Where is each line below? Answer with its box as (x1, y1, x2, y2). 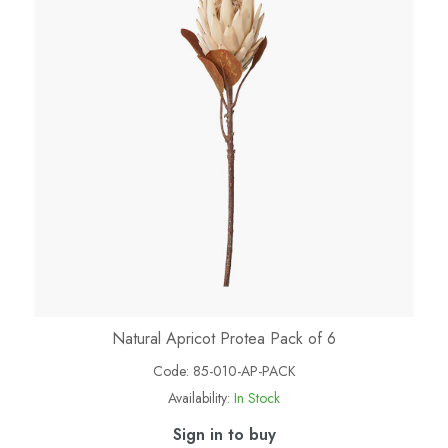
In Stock (234, 387, 280, 408)
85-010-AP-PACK (192, 360, 296, 381)
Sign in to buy (172, 422, 276, 446)
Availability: (168, 387, 230, 408)
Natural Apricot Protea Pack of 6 (112, 326, 336, 350)
